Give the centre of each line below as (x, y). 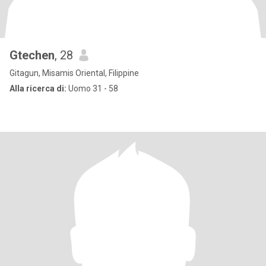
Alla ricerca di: (38, 88)
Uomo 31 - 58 (92, 88)
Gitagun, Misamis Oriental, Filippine (74, 73)
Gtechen (32, 55)
